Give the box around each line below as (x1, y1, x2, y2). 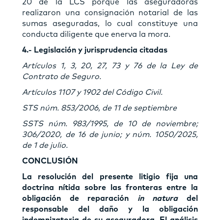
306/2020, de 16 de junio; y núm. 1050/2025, (22, 130, 198, 138)
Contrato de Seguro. (22, 72, 101, 81)
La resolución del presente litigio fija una (22, 172, 198, 181)
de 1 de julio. (22, 141, 68, 149)
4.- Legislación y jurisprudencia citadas (22, 46, 167, 54)
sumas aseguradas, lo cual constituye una (22, 19, 198, 27)
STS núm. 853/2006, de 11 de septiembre (22, 104, 179, 112)
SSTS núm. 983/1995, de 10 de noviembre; (22, 119, 198, 128)
